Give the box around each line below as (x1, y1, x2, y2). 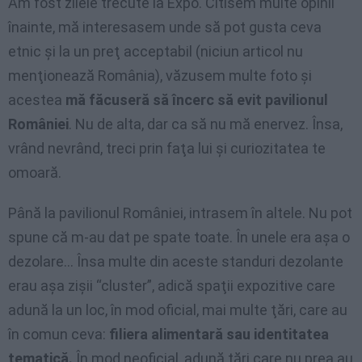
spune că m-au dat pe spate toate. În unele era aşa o (8, 228, 350, 246)
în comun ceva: (8, 325, 109, 343)
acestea (8, 90, 65, 108)
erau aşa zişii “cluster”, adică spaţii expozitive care (8, 276, 335, 294)
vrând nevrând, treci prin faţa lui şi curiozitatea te (8, 139, 326, 157)
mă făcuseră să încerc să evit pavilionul (65, 90, 328, 108)
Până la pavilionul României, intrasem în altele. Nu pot (8, 204, 352, 221)
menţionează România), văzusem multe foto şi (8, 66, 312, 84)
